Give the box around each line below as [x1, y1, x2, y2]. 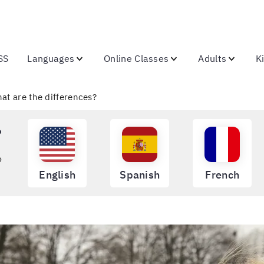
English [39, 168, 76, 181]
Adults [198, 52, 227, 64]
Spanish [120, 168, 160, 181]
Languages [27, 52, 75, 64]
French [205, 168, 240, 181]
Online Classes [104, 52, 169, 64]
